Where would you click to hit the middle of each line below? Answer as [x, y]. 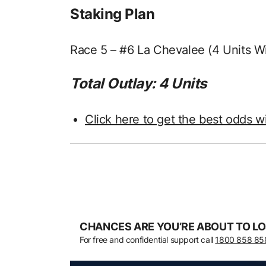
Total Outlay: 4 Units [138, 83]
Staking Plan [113, 14]
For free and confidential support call [148, 239]
